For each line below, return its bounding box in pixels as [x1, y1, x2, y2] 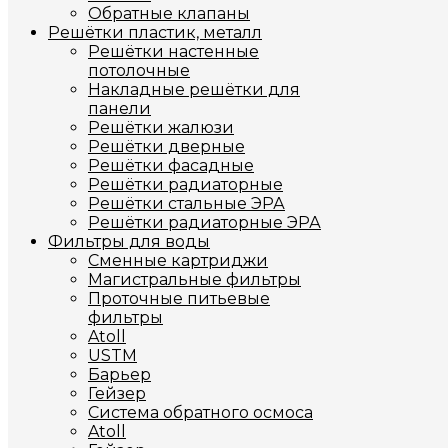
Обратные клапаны [88, 4, 250, 23]
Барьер [88, 365, 151, 384]
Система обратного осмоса [88, 403, 313, 422]
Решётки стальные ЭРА [88, 194, 285, 213]
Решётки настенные [88, 42, 259, 61]
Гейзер [88, 384, 146, 403]
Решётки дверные [88, 137, 245, 156]
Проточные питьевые [88, 289, 270, 308]
